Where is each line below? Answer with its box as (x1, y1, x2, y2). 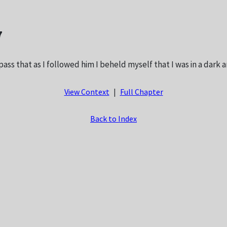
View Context (64, 88, 109, 98)
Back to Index (90, 115, 137, 125)
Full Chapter (120, 88, 163, 98)
